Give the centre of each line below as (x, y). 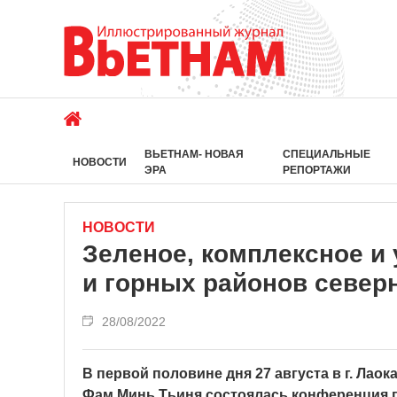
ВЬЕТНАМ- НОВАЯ (194, 154)
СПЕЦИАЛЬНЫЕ (326, 154)
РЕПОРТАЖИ (316, 170)
